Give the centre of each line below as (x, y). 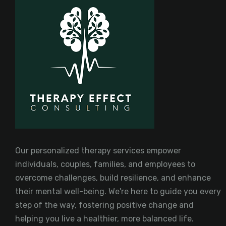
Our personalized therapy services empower (98, 151)
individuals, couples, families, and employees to (105, 164)
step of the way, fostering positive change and (104, 205)
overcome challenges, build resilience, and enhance (113, 178)
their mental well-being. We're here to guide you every (118, 191)
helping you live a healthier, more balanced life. (104, 219)
